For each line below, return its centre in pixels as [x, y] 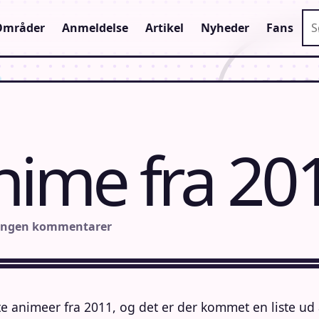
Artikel [164, 27]
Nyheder [225, 27]
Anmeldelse [95, 27]
